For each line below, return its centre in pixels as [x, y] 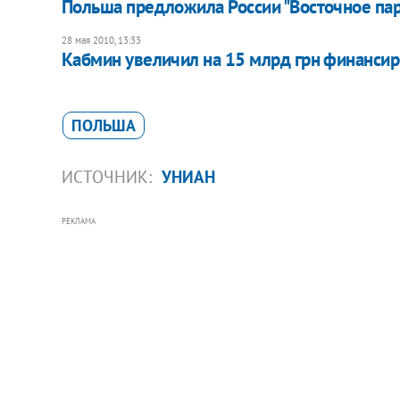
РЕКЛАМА [78, 221]
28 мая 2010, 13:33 [101, 40]
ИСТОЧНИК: [108, 176]
